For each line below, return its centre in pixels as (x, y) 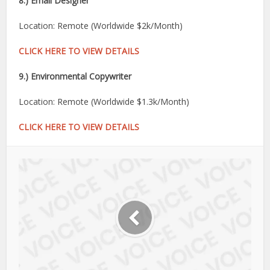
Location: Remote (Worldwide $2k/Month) (101, 26)
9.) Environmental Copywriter (75, 76)
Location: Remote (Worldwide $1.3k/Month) (104, 102)
